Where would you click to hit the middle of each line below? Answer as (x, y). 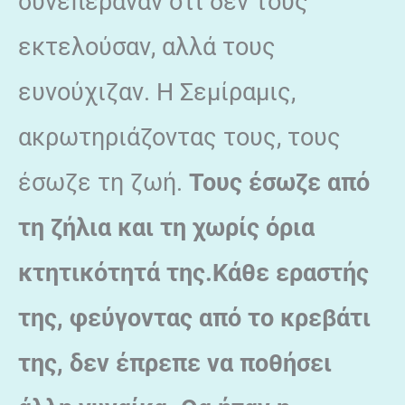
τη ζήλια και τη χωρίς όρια (166, 227)
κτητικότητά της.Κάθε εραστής (193, 273)
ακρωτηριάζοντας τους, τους (179, 137)
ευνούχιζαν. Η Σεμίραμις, (157, 92)
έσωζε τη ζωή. (100, 182)
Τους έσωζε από (276, 182)
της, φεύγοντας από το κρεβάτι (194, 318)
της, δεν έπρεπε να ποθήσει (175, 363)
